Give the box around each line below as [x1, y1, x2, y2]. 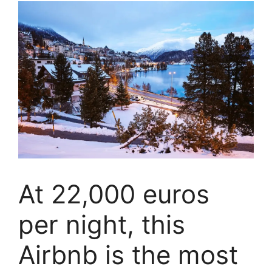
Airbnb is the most [18, 239, 238, 270]
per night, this [18, 208, 185, 240]
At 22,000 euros [18, 178, 209, 209]
